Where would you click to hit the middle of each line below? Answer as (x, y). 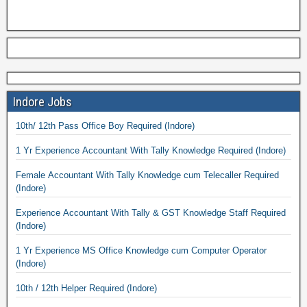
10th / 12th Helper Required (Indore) (142, 288)
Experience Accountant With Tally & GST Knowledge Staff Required (151, 213)
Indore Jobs (42, 102)
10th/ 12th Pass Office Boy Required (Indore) (180, 126)
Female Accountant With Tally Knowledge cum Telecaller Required (147, 175)
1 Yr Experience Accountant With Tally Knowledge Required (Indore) (271, 150)
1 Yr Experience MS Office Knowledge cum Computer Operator (141, 250)
